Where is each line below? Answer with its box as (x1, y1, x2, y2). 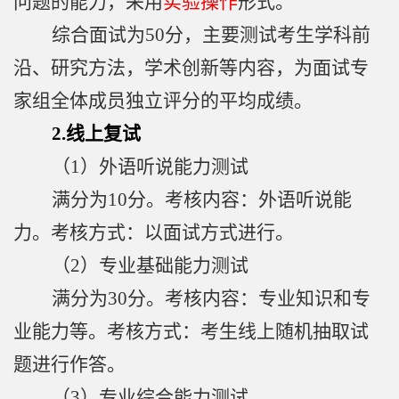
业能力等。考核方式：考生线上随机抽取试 (13, 321, 369, 343)
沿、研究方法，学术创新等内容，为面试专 (13, 57, 369, 79)
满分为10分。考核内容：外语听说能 (52, 189, 352, 211)
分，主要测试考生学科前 (165, 24, 370, 46)
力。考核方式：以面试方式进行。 (13, 222, 294, 244)
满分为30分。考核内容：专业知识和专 (52, 288, 370, 310)
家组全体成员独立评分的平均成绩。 (13, 90, 313, 112)
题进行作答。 (13, 354, 126, 376)
